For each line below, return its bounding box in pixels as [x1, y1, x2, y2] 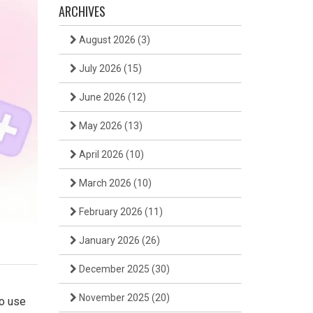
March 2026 [76, 177, 133, 189]
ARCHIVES [58, 2, 105, 20]
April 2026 [76, 149, 126, 160]
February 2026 [76, 206, 145, 217]
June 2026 [76, 92, 128, 103]
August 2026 [76, 34, 138, 45]
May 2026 [76, 120, 124, 131]
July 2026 [76, 63, 124, 74]
